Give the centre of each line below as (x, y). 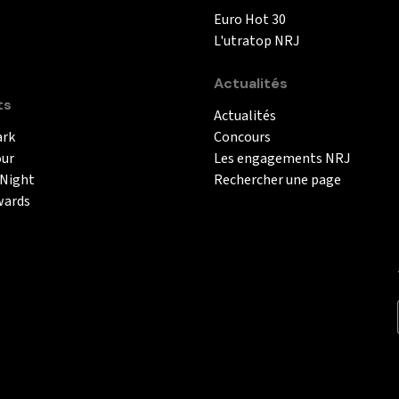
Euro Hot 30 (250, 19)
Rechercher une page (277, 179)
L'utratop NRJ (256, 41)
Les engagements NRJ (282, 158)
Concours (242, 137)
